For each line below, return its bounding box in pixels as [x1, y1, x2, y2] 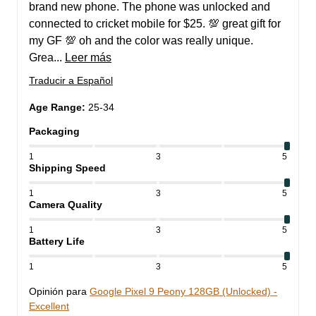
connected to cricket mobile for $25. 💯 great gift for [29, 18, 281, 30]
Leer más [65, 51, 111, 64]
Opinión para [29, 286, 87, 298]
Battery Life [29, 236, 85, 248]
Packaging [29, 126, 80, 138]
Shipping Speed [29, 162, 106, 174]
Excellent [29, 300, 69, 312]
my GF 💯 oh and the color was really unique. [29, 35, 253, 47]
